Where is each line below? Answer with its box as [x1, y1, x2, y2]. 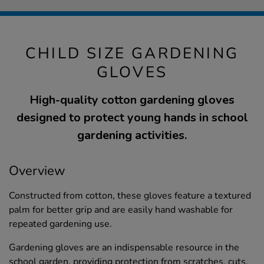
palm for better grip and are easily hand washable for [9, 203, 233, 216]
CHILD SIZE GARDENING [25, 42, 239, 64]
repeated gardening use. [9, 217, 112, 230]
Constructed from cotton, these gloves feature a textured [9, 189, 251, 202]
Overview [9, 161, 65, 180]
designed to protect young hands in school [16, 109, 248, 126]
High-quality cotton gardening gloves [29, 91, 235, 108]
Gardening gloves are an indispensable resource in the [9, 240, 239, 254]
